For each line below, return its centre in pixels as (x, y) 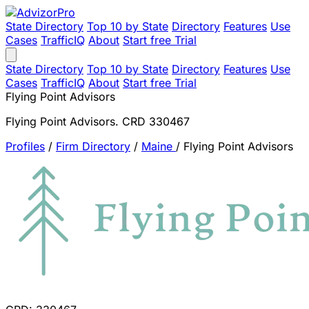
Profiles (25, 146)
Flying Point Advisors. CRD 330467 (98, 121)
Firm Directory (93, 146)
